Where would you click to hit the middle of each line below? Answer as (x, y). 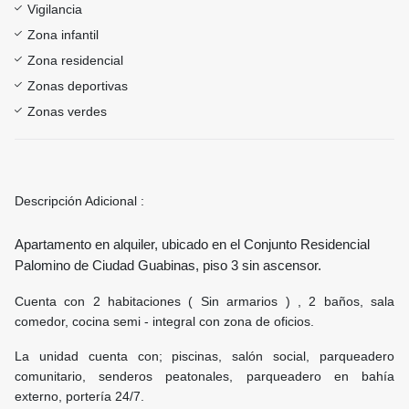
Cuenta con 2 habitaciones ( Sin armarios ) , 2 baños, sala (204, 302)
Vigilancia (55, 10)
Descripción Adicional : (79, 201)
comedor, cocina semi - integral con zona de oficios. (164, 322)
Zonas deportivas (78, 86)
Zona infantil (63, 35)
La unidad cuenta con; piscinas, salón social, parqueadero (204, 357)
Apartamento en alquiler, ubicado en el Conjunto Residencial (192, 245)
